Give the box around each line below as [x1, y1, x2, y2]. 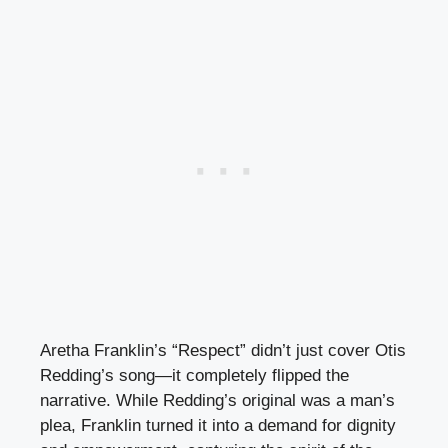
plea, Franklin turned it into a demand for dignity [40, 416, 396, 436]
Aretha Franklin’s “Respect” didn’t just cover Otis [40, 341, 406, 361]
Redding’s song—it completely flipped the [40, 366, 349, 386]
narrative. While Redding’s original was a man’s [40, 391, 395, 411]
